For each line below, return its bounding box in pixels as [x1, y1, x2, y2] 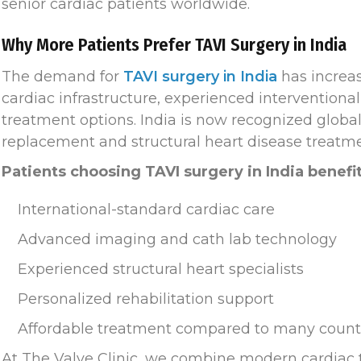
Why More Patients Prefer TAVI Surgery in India [2, 33, 346, 56]
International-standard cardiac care [18, 200, 275, 218]
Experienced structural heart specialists [18, 259, 304, 278]
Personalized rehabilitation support [18, 289, 274, 308]
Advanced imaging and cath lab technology [18, 230, 337, 248]
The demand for [2, 67, 123, 85]
